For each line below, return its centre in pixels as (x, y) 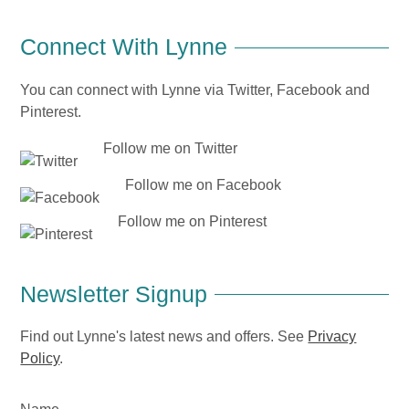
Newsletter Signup (114, 294)
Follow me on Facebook (202, 184)
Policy (40, 359)
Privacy (332, 337)
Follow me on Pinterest (191, 221)
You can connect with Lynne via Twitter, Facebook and (195, 89)
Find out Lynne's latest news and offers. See (164, 337)
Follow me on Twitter (169, 148)
